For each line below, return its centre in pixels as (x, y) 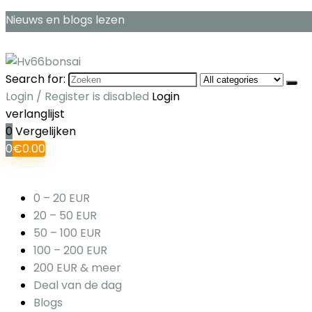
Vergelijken (46, 131)
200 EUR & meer (77, 268)
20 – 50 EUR (65, 216)
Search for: (36, 79)
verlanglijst (35, 114)
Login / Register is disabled (77, 96)
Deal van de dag (78, 285)
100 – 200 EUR (70, 250)
